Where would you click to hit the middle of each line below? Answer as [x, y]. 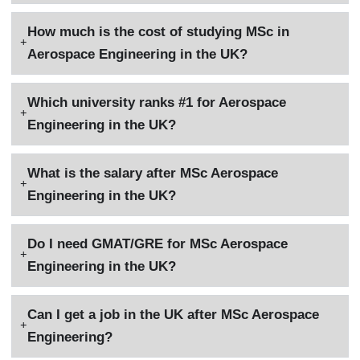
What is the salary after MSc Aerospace [153, 173]
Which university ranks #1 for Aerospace [157, 102]
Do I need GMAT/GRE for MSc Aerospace [158, 243]
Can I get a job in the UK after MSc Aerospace [174, 314]
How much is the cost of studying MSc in [159, 31]
